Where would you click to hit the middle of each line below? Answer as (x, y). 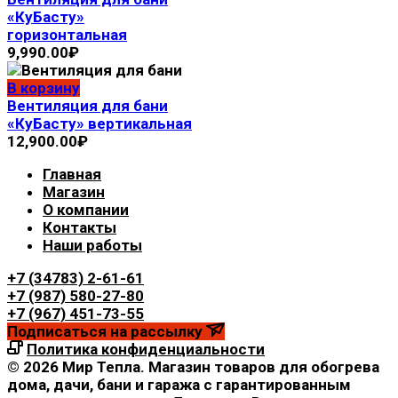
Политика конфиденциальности (146, 349)
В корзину (44, 88)
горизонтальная (67, 34)
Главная (72, 174)
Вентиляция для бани (88, 105)
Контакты (80, 227)
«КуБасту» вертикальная (99, 123)
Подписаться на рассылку (107, 331)
